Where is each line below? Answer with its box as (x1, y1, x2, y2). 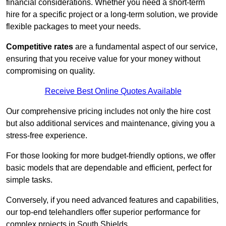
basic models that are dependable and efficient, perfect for (6, 163, 212, 173)
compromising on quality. (6, 67, 95, 76)
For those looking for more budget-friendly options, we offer (6, 151, 215, 160)
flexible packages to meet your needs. (6, 22, 141, 31)
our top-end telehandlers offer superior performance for (6, 208, 200, 217)
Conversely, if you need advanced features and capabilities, (6, 196, 218, 205)
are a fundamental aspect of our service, (73, 42, 217, 51)
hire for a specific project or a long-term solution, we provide (6, 10, 218, 19)
